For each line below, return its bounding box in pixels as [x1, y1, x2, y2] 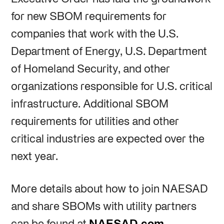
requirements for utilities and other [10, 116, 179, 127]
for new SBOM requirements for [10, 11, 166, 22]
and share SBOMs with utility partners [10, 201, 196, 212]
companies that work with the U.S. [10, 29, 178, 39]
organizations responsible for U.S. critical [10, 81, 212, 92]
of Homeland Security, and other [10, 64, 170, 74]
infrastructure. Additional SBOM [10, 99, 168, 109]
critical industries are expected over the [10, 134, 204, 144]
